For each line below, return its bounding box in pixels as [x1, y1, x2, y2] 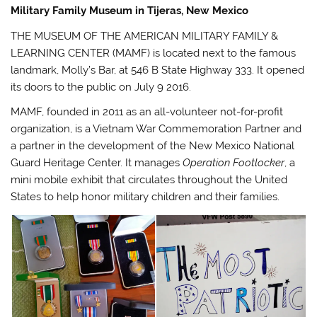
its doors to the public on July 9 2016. [11, 80, 192, 93]
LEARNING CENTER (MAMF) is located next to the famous [11, 46, 296, 59]
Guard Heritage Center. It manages [11, 156, 183, 170]
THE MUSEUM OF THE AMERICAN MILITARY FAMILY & [11, 29, 279, 42]
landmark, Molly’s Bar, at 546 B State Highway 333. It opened [11, 63, 305, 76]
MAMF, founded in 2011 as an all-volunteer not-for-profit [11, 105, 284, 119]
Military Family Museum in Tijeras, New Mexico [11, 4, 249, 18]
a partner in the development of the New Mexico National [11, 139, 295, 153]
